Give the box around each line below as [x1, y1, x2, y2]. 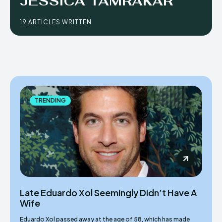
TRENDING [35, 97, 66, 104]
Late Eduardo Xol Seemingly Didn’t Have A [20, 187, 197, 198]
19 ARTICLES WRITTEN [20, 18, 92, 26]
